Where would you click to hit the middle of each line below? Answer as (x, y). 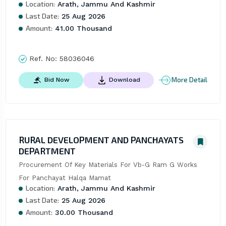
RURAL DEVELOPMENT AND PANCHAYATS (101, 139)
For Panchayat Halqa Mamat (65, 178)
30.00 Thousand (82, 212)
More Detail (190, 80)
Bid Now (57, 80)
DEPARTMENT (47, 151)
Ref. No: (43, 58)
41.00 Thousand (82, 28)
